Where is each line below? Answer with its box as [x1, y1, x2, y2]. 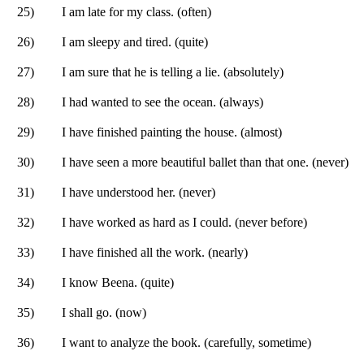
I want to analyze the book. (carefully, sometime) [62, 335, 311, 349]
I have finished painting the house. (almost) [62, 124, 282, 139]
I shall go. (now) [62, 305, 146, 319]
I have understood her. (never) [62, 184, 215, 199]
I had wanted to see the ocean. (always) [62, 94, 263, 109]
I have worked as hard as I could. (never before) [62, 214, 307, 229]
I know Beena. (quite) [62, 275, 174, 289]
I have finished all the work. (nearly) [62, 245, 248, 259]
